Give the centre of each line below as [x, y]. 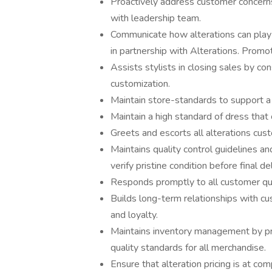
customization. [141, 84]
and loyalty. [134, 215]
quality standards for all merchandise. [188, 248]
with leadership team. [157, 18]
